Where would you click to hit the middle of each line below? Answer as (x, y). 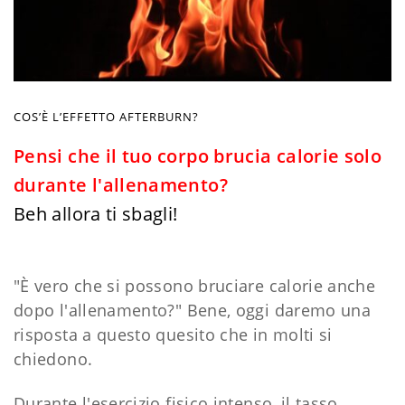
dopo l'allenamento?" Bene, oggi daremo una (193, 310)
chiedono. (53, 358)
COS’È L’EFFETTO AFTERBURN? (106, 116)
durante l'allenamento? (121, 184)
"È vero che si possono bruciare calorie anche (195, 285)
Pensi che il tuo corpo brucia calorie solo (198, 155)
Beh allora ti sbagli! (96, 213)
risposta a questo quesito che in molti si (173, 334)
